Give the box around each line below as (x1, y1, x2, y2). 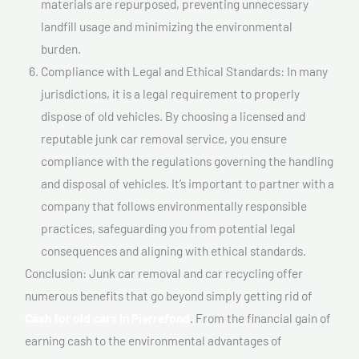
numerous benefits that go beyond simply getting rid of (25, 287, 313, 303)
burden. (41, 40, 81, 56)
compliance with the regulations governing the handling (41, 152, 333, 168)
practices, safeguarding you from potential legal (41, 220, 296, 236)
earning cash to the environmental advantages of (25, 332, 282, 348)
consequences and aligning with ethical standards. (41, 242, 306, 258)
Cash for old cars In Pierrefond (25, 309, 190, 325)
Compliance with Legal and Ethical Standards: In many (41, 63, 328, 79)
